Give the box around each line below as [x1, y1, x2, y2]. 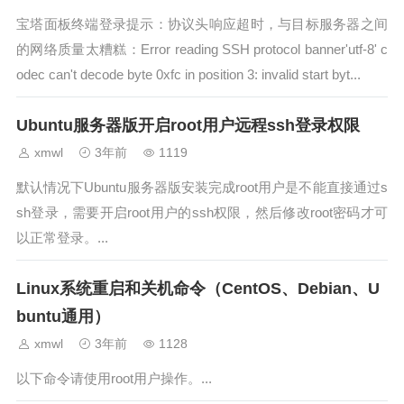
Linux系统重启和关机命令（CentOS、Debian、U [16, 280, 380, 298]
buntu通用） [16, 308, 110, 326]
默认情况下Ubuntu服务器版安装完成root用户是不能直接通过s [16, 179, 388, 195]
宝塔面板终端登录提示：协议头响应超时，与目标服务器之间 [16, 16, 388, 32]
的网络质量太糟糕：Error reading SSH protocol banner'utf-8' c [16, 41, 388, 57]
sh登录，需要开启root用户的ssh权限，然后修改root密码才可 [16, 205, 388, 220]
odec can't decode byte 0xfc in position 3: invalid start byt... [16, 67, 361, 82]
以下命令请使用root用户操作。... [16, 371, 212, 386]
